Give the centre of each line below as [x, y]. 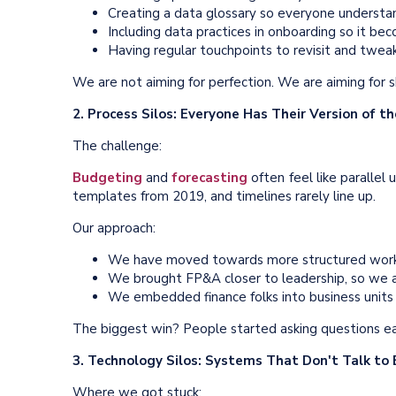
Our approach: [114, 228]
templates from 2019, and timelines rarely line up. [224, 196]
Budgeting [107, 177]
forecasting [210, 177]
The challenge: [117, 145]
